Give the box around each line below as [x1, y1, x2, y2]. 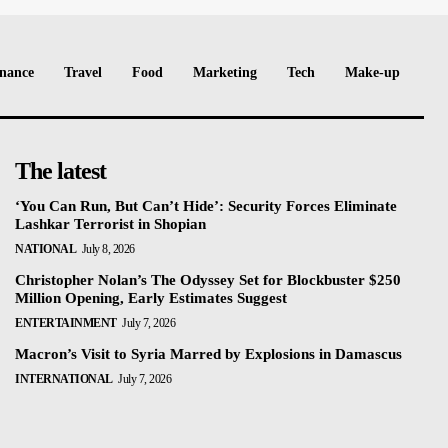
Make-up [345, 64, 400, 80]
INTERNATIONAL [15, 371, 113, 386]
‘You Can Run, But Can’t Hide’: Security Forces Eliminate [15, 197, 398, 214]
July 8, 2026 [81, 241, 135, 256]
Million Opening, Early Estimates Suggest [15, 289, 288, 306]
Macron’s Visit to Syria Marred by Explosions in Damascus [15, 345, 403, 362]
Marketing [193, 64, 257, 80]
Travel [64, 64, 102, 80]
